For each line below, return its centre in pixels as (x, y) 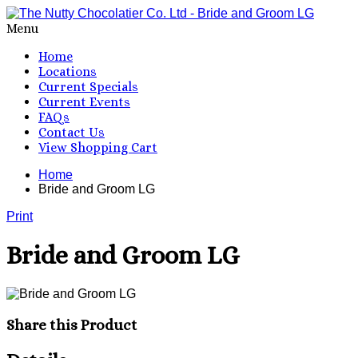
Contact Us (72, 132)
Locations (68, 72)
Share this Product (72, 324)
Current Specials (88, 87)
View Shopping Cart (98, 147)
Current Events (84, 102)
